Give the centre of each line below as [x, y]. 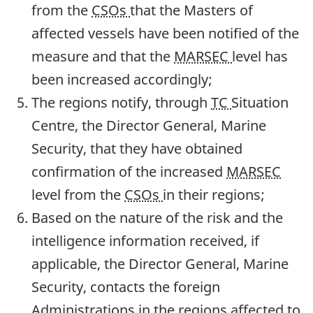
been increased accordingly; [122, 80]
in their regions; [214, 195]
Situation [260, 103]
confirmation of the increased [129, 172]
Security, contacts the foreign [126, 287]
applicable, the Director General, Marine [160, 264]
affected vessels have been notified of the [165, 34]
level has [260, 57]
